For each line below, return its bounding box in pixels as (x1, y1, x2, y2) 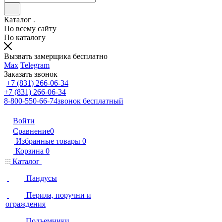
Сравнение (13, 127, 50, 135)
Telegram (20, 61, 50, 69)
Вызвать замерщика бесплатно (4, 52, 108, 60)
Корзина (15, 147, 44, 155)
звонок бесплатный (57, 97, 123, 105)
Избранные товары (16, 137, 80, 145)
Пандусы (26, 174, 57, 182)
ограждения (5, 200, 46, 208)
